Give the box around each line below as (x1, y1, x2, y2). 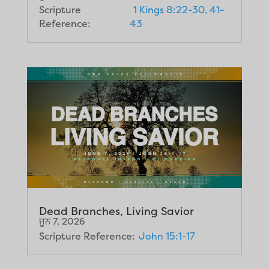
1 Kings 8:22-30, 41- (133, 2, 224, 16)
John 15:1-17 (138, 229, 195, 243)
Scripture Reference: (38, 229, 135, 243)
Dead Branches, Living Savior (38, 204, 194, 219)
